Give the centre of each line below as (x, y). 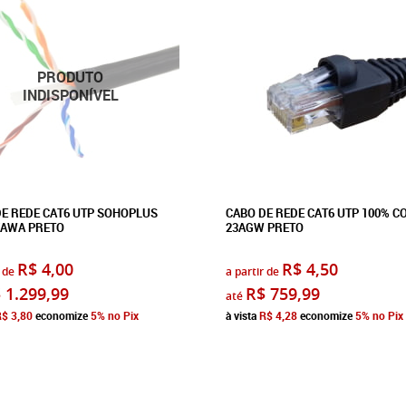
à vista (242, 315)
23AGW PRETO (265, 227)
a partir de (252, 271)
